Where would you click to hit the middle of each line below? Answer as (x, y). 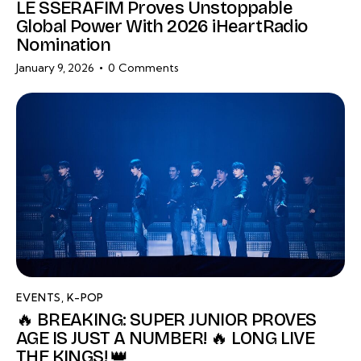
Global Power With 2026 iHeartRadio (162, 27)
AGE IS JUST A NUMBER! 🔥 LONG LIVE (166, 339)
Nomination (64, 46)
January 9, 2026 (55, 67)
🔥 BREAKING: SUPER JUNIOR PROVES (166, 320)
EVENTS (39, 298)
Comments (149, 67)
